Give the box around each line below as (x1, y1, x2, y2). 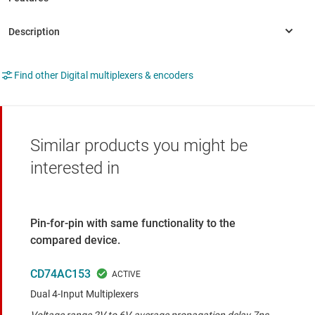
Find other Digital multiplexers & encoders (14, 70, 193, 82)
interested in (30, 158, 120, 179)
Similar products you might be (30, 136, 247, 156)
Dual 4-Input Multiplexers (30, 288, 139, 300)
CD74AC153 (30, 267, 91, 281)
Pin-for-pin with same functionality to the (30, 217, 236, 231)
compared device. (30, 233, 120, 247)
